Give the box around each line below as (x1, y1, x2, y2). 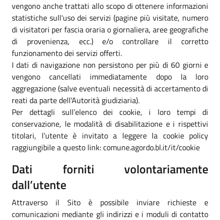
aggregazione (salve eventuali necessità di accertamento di (12, 82, 208, 94)
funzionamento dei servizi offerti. (12, 47, 122, 59)
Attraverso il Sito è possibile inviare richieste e (12, 196, 208, 208)
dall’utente (12, 175, 66, 193)
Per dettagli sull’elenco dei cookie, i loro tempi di (12, 106, 208, 118)
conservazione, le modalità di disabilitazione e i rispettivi (12, 117, 208, 130)
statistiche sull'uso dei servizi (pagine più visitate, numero (12, 11, 208, 24)
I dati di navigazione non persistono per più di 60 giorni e (12, 58, 208, 71)
